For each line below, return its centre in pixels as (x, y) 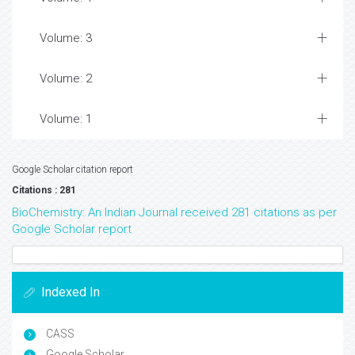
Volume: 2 (66, 78)
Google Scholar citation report (73, 170)
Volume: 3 (66, 38)
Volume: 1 (66, 119)
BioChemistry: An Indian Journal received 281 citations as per (174, 212)
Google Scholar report (72, 229)
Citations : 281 (44, 190)
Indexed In (71, 292)
